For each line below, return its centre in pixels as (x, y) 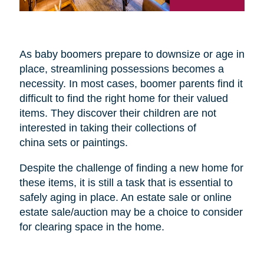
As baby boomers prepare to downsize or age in (132, 55)
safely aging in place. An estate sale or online (125, 198)
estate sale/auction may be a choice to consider (131, 212)
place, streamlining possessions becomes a (121, 69)
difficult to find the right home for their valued (123, 99)
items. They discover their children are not (118, 113)
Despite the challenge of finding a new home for (131, 168)
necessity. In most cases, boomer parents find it (131, 84)
